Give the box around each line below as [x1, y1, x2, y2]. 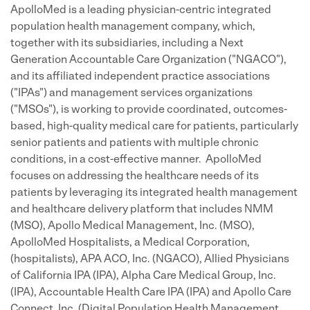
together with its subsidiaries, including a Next [10, 38, 244, 49]
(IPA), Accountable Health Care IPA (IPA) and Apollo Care [10, 287, 291, 298]
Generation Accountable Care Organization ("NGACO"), [10, 55, 286, 66]
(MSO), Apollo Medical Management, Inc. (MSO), [10, 221, 255, 232]
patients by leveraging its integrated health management [10, 188, 298, 199]
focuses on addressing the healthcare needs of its [10, 171, 259, 182]
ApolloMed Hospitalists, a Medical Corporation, [10, 237, 250, 248]
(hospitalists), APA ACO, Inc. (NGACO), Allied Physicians [10, 254, 289, 265]
